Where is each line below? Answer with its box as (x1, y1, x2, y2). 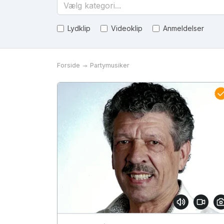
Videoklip (111, 24, 142, 32)
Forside (57, 61, 80, 69)
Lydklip (67, 24, 90, 32)
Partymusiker (90, 61, 129, 69)
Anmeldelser (163, 24, 204, 32)
